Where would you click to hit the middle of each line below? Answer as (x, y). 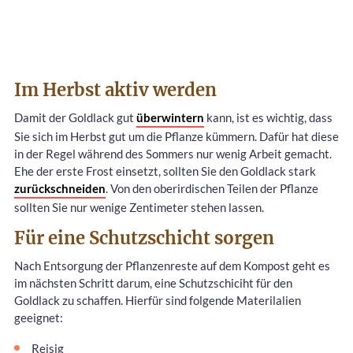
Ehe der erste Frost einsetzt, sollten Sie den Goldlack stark (165, 171)
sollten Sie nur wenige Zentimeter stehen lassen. (139, 207)
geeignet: (39, 317)
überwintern (170, 117)
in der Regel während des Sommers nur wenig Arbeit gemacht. (173, 153)
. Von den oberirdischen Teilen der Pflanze (212, 188)
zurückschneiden (60, 188)
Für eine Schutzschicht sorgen (144, 238)
